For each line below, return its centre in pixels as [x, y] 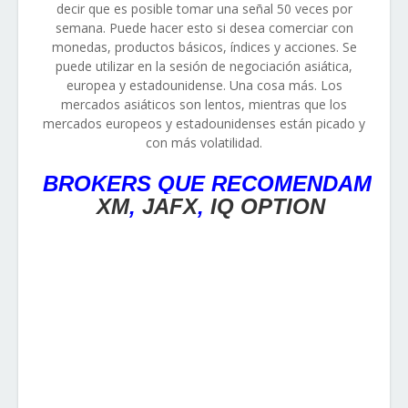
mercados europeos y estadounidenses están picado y [204, 123]
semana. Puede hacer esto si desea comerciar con [204, 28]
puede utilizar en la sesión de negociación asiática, [204, 66]
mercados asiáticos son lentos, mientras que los [204, 104]
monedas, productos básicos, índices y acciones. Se [204, 47]
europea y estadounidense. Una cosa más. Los [204, 85]
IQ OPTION [267, 206]
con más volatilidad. [204, 143]
